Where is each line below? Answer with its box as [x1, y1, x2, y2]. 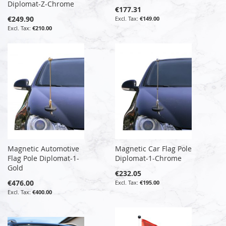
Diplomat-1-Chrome [115, 153, 182, 163]
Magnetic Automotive [8, 143, 79, 153]
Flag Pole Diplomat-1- [8, 153, 79, 163]
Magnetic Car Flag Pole [115, 143, 192, 153]
